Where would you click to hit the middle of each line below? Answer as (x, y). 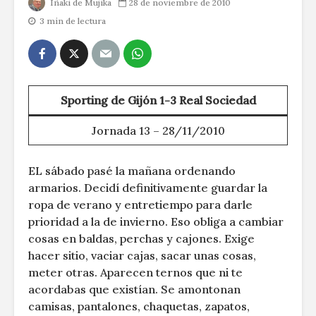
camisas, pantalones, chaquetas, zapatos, (139, 306)
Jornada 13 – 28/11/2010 (158, 131)
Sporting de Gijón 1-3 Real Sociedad (158, 101)
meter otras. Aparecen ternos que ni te (135, 273)
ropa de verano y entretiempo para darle (140, 205)
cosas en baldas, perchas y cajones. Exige (141, 239)
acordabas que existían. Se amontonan (134, 290)
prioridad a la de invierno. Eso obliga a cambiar (156, 222)
